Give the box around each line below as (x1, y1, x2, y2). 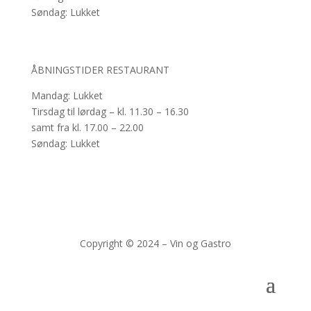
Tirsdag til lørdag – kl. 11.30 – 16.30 (31, 105, 189, 119)
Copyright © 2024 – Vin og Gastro (79, 237, 231, 251)
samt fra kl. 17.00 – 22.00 (31, 121, 144, 135)
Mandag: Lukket (31, 89, 103, 103)
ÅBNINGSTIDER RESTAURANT (31, 63, 169, 77)
